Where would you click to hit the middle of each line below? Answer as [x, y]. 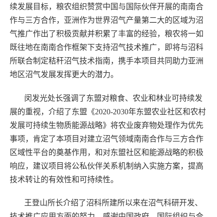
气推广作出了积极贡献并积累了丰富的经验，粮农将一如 [107, 33]
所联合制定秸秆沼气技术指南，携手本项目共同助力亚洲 [107, 61]
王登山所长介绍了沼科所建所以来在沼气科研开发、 [113, 203]
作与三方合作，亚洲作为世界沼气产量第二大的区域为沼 [107, 20]
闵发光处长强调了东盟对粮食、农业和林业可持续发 [113, 98]
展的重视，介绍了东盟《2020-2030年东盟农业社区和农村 [108, 111]
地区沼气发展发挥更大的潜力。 [64, 74]
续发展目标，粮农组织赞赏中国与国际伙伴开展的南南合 [107, 6]
